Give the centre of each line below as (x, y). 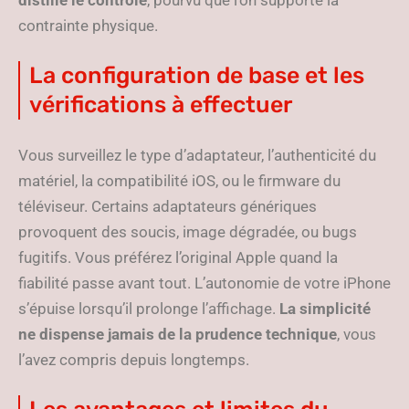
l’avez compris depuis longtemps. (134, 360)
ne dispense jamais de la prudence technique (178, 335)
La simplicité (325, 309)
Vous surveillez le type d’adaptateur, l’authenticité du (197, 156)
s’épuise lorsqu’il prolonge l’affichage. (149, 309)
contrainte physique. (88, 26)
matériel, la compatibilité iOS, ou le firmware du (179, 181)
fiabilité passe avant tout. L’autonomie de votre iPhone (204, 283)
